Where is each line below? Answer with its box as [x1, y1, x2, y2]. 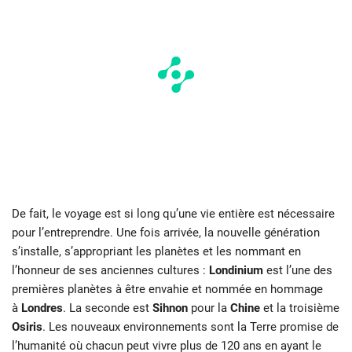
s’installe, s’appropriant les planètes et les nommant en [12, 244, 301, 258]
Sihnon [152, 300, 188, 315]
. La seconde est [63, 300, 152, 315]
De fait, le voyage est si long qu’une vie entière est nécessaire [12, 206, 335, 221]
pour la [188, 300, 230, 315]
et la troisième [260, 300, 339, 315]
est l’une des [263, 262, 332, 277]
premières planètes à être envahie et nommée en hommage [12, 281, 323, 296]
